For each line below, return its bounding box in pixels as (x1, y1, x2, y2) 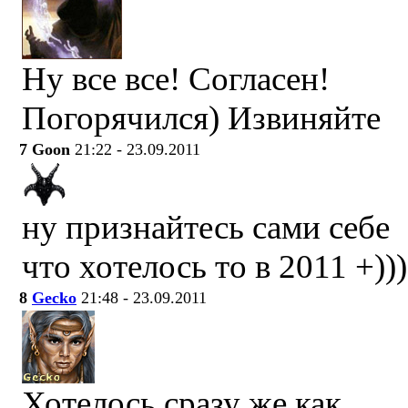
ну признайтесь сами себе (22, 209, 390, 246)
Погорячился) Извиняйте (22, 99, 381, 137)
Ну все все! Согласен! (22, 60, 330, 97)
